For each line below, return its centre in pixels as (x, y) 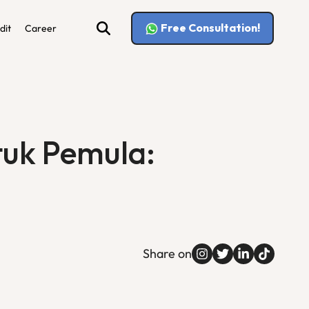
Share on (167, 253)
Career (41, 28)
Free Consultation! (210, 27)
